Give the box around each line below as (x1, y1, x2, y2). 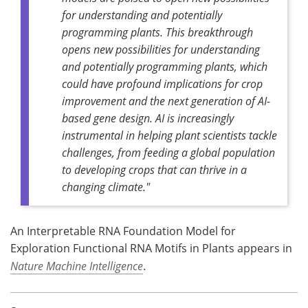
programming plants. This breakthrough (62, 24, 253, 39)
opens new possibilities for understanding (62, 41, 260, 56)
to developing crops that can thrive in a (62, 162, 247, 177)
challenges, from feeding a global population (62, 144, 275, 159)
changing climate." (62, 179, 153, 194)
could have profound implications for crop (62, 76, 263, 91)
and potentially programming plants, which (62, 58, 267, 74)
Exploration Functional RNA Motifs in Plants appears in (10, 240, 292, 256)
